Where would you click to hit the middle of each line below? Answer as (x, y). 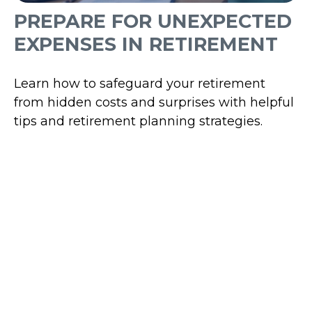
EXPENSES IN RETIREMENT (146, 44)
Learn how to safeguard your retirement (140, 84)
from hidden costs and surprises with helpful (154, 102)
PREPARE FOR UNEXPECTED (153, 21)
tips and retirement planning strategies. (138, 121)
